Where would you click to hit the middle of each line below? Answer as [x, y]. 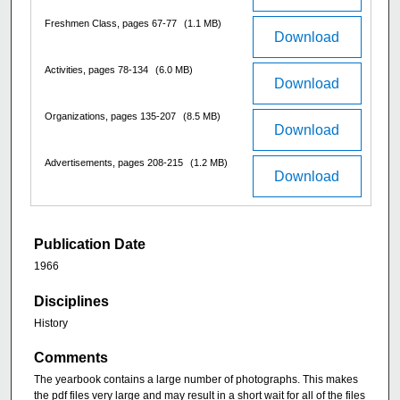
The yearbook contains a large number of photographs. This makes [196, 380]
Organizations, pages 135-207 [112, 117]
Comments [71, 358]
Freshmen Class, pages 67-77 [112, 24]
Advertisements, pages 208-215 [115, 163]
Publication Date [90, 245]
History [51, 323]
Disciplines [71, 301]
